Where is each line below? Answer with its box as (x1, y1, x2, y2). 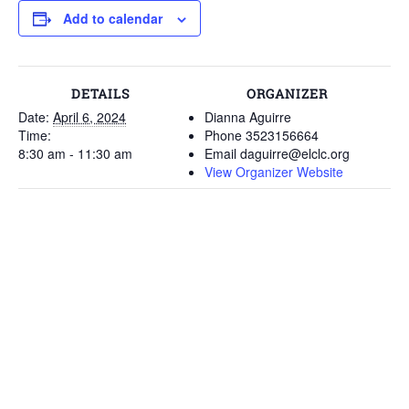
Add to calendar (63, 9, 163, 27)
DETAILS (70, 85, 131, 102)
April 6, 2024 (53, 108, 126, 126)
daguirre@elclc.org (240, 144, 350, 163)
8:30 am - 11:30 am (18, 144, 132, 163)
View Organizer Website (204, 163, 343, 181)
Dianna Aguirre (204, 108, 291, 126)
